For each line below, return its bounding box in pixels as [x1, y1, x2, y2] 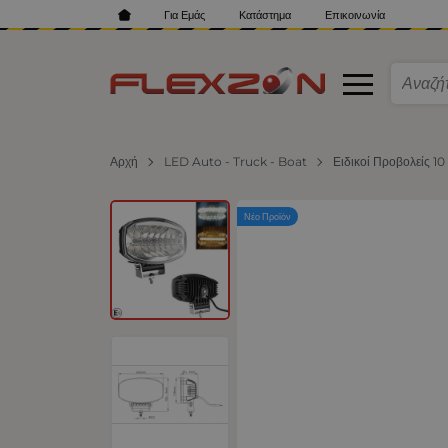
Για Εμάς [164, 7, 206, 22]
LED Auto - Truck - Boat [164, 153, 308, 169]
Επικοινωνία [324, 7, 385, 22]
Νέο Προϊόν [244, 211, 292, 223]
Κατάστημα [239, 7, 292, 22]
